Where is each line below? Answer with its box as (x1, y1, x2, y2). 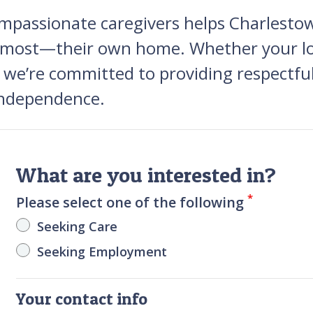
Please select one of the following (16, 192, 248, 212)
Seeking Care (37, 217, 118, 235)
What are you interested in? (16, 161, 277, 187)
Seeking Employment (37, 242, 168, 260)
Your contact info (16, 288, 148, 309)
